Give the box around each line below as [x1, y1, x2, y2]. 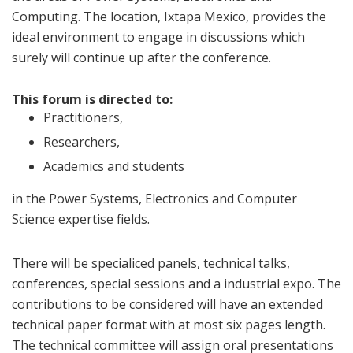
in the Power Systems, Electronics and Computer [12, 190, 297, 207]
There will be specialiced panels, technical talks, [12, 255, 290, 272]
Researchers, [43, 133, 120, 150]
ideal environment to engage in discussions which [12, 28, 305, 46]
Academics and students [43, 158, 184, 175]
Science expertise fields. [12, 210, 150, 228]
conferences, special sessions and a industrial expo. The [12, 275, 341, 292]
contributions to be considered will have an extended [12, 295, 323, 313]
